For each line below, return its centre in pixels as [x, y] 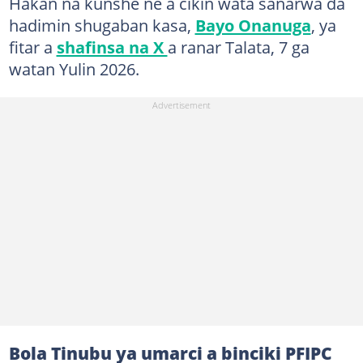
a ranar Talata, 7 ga [238, 47]
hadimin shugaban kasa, [102, 25]
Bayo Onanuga [253, 25]
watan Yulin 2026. [74, 69]
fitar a [32, 47]
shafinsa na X [112, 47]
